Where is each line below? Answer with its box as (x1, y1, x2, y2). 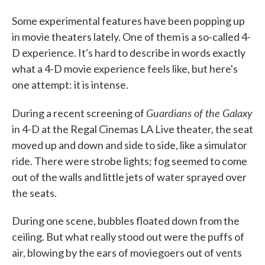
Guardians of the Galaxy (146, 105, 253, 121)
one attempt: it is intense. (12, 78, 128, 92)
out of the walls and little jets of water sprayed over (12, 170, 247, 184)
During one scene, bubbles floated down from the (12, 214, 240, 228)
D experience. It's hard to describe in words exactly (12, 46, 245, 60)
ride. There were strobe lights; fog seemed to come (12, 154, 247, 168)
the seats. (12, 186, 57, 200)
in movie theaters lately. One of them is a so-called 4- (12, 30, 251, 44)
